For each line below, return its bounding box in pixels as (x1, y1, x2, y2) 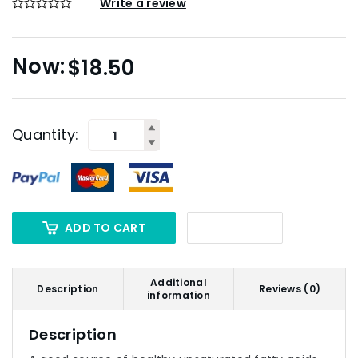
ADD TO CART (65, 220, 145, 237)
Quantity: (12, 125, 79, 145)
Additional (150, 276, 207, 290)
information (146, 288, 210, 303)
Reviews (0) (259, 282, 321, 296)
